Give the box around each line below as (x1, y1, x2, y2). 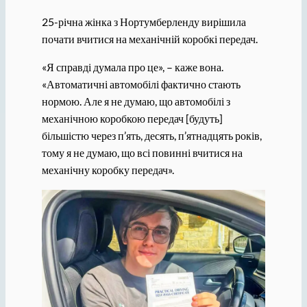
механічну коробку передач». (41, 163, 174, 177)
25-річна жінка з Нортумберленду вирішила (41, 15, 246, 29)
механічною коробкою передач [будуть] (41, 112, 223, 125)
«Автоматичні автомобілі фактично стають (41, 77, 241, 91)
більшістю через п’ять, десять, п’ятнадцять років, (41, 129, 262, 143)
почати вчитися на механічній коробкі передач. (41, 32, 258, 46)
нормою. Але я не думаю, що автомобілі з (41, 95, 230, 108)
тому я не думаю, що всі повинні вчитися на (41, 146, 243, 160)
